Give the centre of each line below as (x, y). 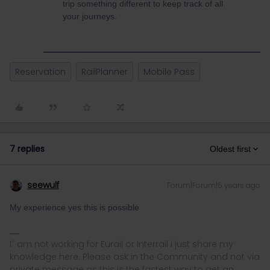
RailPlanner (105, 72)
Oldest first (230, 149)
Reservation (40, 72)
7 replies (27, 149)
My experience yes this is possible (74, 207)
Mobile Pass (169, 72)
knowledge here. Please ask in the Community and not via (135, 257)
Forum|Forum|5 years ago (214, 185)
